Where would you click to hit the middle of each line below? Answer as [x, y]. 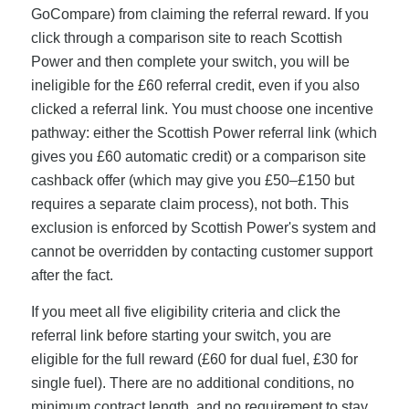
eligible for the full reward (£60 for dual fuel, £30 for [194, 359]
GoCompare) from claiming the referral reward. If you [199, 15]
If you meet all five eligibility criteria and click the [185, 311]
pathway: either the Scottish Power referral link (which [204, 133]
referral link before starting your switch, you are [181, 335]
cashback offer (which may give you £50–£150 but [192, 181]
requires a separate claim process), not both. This [189, 204]
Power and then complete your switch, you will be [190, 62]
